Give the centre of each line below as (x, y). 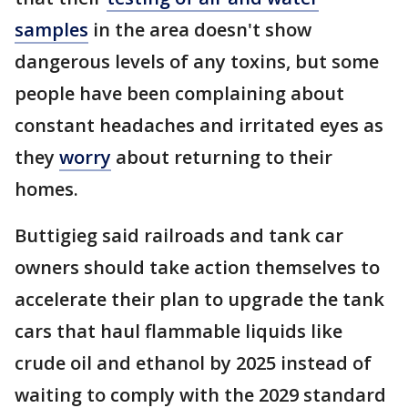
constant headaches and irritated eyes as (199, 126)
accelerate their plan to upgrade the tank (199, 300)
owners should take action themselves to (197, 268)
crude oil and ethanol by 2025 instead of (193, 363)
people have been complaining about (179, 94)
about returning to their (222, 158)
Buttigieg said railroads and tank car (179, 236)
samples (51, 30)
